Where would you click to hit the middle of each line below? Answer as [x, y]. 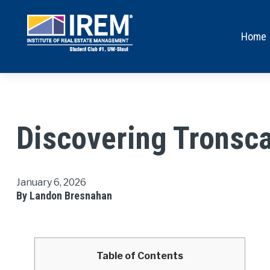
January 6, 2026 [51, 183]
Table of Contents [140, 256]
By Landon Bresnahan [64, 196]
